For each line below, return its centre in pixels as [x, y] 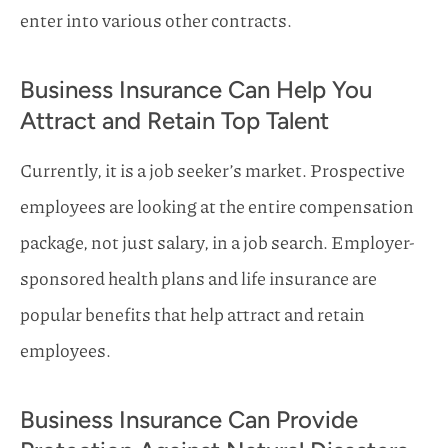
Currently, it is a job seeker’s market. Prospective [212, 170]
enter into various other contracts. [156, 20]
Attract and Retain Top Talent [174, 121]
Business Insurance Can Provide [189, 420]
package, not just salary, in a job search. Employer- [217, 242]
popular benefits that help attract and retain [192, 314]
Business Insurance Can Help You [196, 90]
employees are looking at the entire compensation [217, 206]
